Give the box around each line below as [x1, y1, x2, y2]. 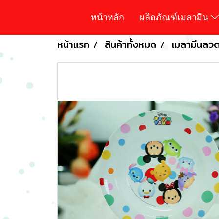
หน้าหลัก [91, 10, 125, 22]
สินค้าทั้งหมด [105, 36, 156, 52]
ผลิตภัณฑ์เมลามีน [139, 10, 211, 22]
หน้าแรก [57, 36, 89, 52]
